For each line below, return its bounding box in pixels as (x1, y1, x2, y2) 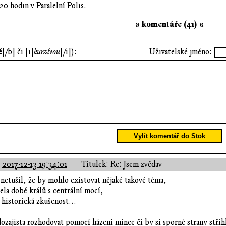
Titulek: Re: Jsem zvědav (81, 160, 162, 169)
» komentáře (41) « (135, 19, 204, 29)
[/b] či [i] (2, 47, 34, 56)
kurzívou (34, 47, 60, 56)
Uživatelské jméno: (149, 47, 212, 56)
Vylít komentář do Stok (134, 132, 205, 140)
